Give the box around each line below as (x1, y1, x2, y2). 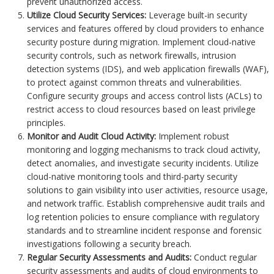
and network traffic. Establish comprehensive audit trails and (27, 198, 265, 210)
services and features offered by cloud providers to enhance (27, 23, 265, 35)
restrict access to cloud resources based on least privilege (27, 103, 256, 116)
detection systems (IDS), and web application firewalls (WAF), (27, 63, 270, 75)
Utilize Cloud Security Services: (27, 9, 147, 21)
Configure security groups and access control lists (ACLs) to (27, 90, 263, 102)
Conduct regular (191, 251, 257, 264)
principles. (27, 117, 66, 129)
